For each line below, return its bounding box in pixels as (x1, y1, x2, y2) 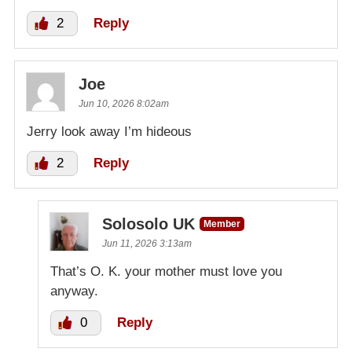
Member (203, 218, 240, 229)
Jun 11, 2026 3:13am (102, 237, 192, 249)
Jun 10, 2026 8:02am (79, 97, 169, 109)
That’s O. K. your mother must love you (50, 263, 282, 279)
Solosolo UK (102, 214, 195, 233)
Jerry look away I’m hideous (27, 123, 192, 139)
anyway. (50, 283, 98, 299)
